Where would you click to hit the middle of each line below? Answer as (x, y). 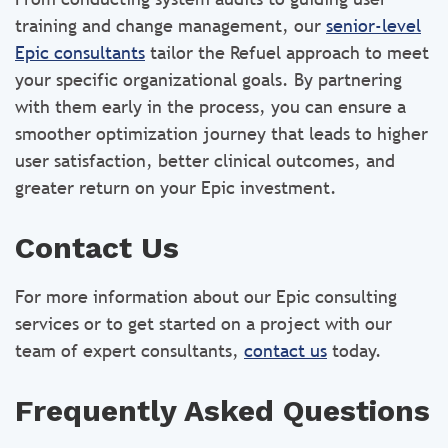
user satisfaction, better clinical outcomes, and (205, 160)
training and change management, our (170, 25)
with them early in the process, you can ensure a (210, 106)
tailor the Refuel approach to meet (287, 52)
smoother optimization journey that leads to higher (221, 133)
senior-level (373, 25)
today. (354, 350)
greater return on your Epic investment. (176, 187)
